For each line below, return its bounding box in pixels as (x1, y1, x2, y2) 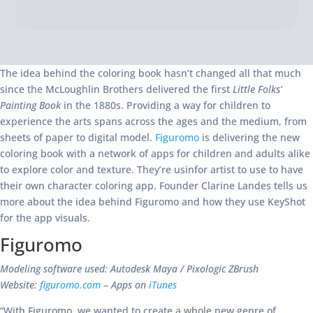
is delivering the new (199, 131, 300, 144)
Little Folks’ (233, 82, 282, 96)
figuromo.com (40, 278, 101, 291)
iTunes (149, 278, 177, 291)
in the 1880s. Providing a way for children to (61, 99, 270, 112)
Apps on (111, 278, 149, 291)
